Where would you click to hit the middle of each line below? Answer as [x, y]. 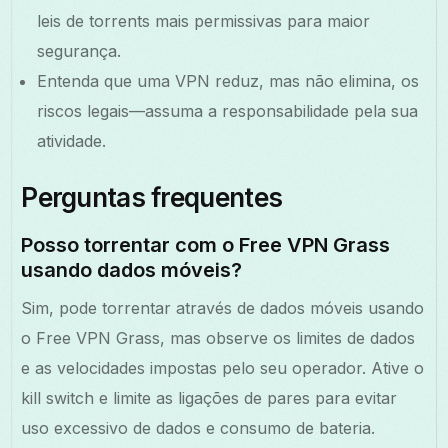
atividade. [72, 140]
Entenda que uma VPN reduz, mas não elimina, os [228, 80]
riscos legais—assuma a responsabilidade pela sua [228, 110]
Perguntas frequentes [152, 197]
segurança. [79, 50]
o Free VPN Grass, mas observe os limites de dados [218, 337]
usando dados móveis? [132, 269]
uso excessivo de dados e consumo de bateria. [198, 427]
